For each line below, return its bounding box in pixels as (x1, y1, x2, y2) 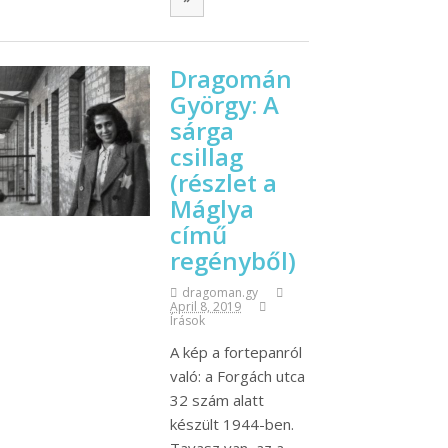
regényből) (170, 244, 296, 278)
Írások (170, 312, 205, 330)
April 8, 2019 (170, 298, 241, 316)
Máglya (170, 192, 254, 226)
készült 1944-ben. (170, 414, 294, 435)
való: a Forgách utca (170, 366, 305, 387)
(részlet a (170, 166, 277, 200)
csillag (170, 140, 243, 174)
